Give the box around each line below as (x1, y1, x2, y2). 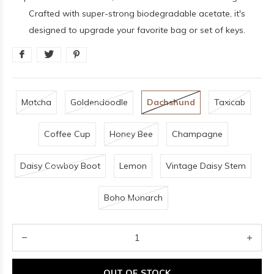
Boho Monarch (103, 192, 163, 203)
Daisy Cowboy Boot (20, 160, 100, 171)
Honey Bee (109, 128, 153, 139)
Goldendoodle (70, 97, 128, 108)
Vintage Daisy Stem (166, 160, 246, 171)
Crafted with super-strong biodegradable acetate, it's (29, 8, 245, 19)
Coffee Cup (43, 128, 91, 139)
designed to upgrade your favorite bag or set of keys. (29, 24, 245, 35)
